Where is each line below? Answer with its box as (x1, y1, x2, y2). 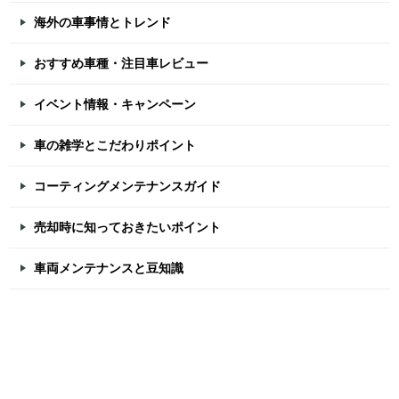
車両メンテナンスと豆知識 (34, 261, 183, 276)
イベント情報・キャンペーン (34, 97, 196, 112)
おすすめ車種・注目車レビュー (34, 56, 208, 71)
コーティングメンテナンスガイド (34, 179, 221, 194)
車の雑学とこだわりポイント (34, 138, 196, 153)
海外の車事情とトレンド (34, 15, 171, 30)
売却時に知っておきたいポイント (34, 220, 221, 235)
